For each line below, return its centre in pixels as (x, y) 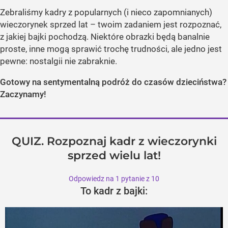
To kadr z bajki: (114, 191)
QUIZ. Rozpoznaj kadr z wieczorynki (114, 141)
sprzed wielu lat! (114, 156)
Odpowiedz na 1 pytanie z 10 (114, 178)
